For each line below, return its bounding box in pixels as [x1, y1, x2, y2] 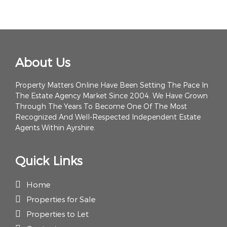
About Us [15, 55, 70, 69]
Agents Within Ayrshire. [15, 123, 95, 132]
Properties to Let [26, 209, 89, 218]
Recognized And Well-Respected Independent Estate [15, 112, 201, 121]
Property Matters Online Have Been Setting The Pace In [15, 81, 208, 89]
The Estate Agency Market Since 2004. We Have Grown [15, 91, 208, 100]
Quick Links [15, 153, 83, 168]
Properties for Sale [26, 195, 96, 204]
